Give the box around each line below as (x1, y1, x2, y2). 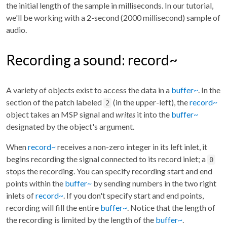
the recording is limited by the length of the (6, 214, 156, 224)
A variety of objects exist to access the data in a (6, 85, 171, 95)
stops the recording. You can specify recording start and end (6, 166, 212, 176)
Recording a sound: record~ (6, 51, 178, 68)
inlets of (6, 190, 35, 200)
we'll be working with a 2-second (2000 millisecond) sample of (6, 12, 220, 22)
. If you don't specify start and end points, (63, 190, 204, 200)
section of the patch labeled (6, 97, 103, 107)
